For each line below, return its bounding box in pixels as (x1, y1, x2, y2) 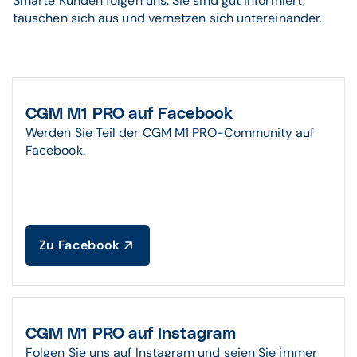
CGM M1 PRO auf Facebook (25, 106, 233, 122)
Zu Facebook (39, 237, 120, 253)
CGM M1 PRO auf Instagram (25, 326, 236, 342)
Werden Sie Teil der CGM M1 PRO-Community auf (25, 124, 315, 141)
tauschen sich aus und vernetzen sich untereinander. (13, 10, 323, 26)
